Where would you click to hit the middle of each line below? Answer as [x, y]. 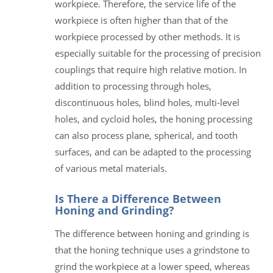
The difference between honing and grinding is [152, 233]
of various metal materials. [111, 168]
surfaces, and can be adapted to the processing [153, 151]
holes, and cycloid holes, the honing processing [154, 119]
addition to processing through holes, [133, 86]
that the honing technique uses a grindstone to [152, 250]
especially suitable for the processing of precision [158, 53]
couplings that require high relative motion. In [151, 69]
